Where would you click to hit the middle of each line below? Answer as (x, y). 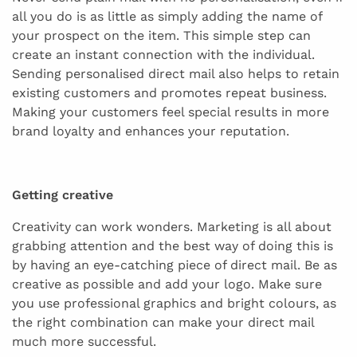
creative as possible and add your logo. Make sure (167, 284)
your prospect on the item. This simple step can (161, 36)
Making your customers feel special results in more (171, 112)
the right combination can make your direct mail (163, 323)
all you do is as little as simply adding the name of (167, 17)
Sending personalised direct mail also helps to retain (176, 74)
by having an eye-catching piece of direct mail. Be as (175, 265)
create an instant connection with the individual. (163, 55)
